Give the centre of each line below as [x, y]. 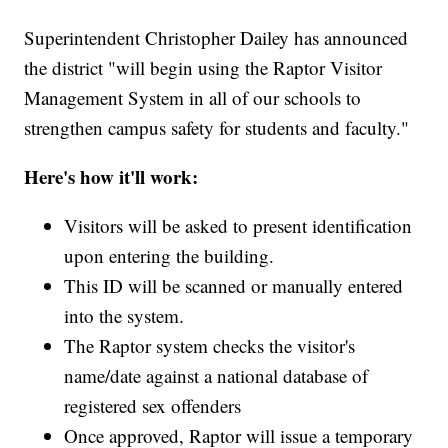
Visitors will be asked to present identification [238, 226]
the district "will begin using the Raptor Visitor [203, 68]
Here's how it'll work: [111, 177]
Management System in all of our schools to [193, 98]
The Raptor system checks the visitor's [210, 346]
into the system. [124, 316]
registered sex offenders [153, 406]
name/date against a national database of [216, 376]
